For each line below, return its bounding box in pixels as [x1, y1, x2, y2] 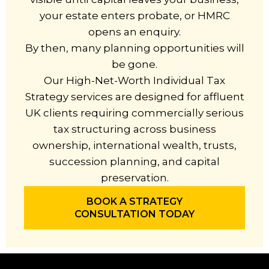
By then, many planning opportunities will [25, 42, 244, 54]
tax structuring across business [53, 123, 216, 135]
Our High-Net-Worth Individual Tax [44, 74, 225, 86]
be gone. [112, 58, 157, 70]
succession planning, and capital [49, 156, 220, 168]
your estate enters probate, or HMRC [39, 10, 230, 22]
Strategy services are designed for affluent [25, 91, 244, 103]
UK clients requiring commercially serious [25, 107, 244, 119]
